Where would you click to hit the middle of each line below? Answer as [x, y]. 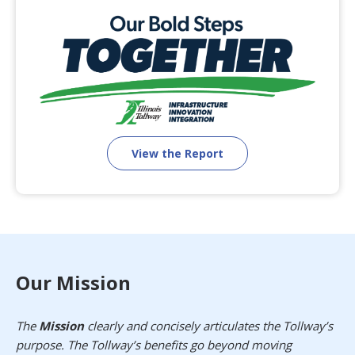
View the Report [177, 153]
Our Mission [73, 282]
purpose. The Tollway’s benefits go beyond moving [154, 344]
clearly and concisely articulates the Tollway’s [208, 325]
